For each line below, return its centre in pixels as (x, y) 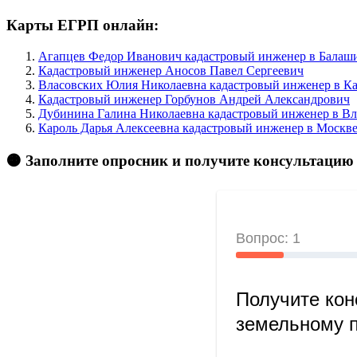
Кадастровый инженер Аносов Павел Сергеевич (171, 70)
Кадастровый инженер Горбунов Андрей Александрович (194, 99)
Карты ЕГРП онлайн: (82, 25)
